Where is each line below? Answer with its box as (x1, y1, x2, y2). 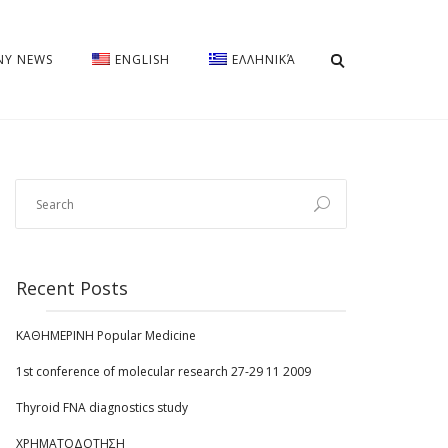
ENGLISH (115, 51, 170, 68)
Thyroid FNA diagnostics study (16, 399, 188, 416)
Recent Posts (16, 276, 128, 300)
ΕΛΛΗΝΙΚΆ (232, 51, 296, 68)
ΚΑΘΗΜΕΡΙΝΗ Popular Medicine (16, 327, 196, 344)
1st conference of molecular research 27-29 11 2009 (16, 363, 311, 380)
